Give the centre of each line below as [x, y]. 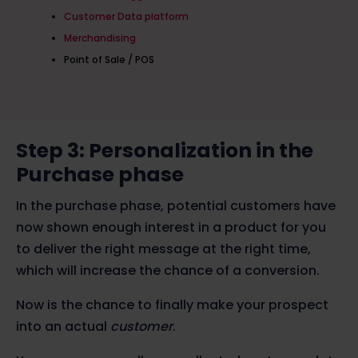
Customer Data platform [126, 16]
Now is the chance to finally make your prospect [172, 305]
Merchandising [99, 38]
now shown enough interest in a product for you [171, 228]
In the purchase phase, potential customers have [176, 206]
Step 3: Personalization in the [165, 151]
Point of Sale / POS [109, 59]
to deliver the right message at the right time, [163, 249]
